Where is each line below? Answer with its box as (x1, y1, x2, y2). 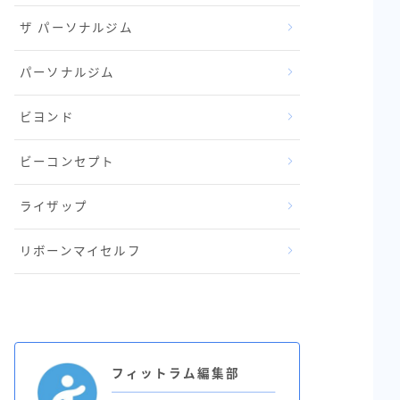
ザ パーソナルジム (20, 21, 133, 35)
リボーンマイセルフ (20, 244, 141, 258)
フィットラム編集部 (112, 366, 240, 380)
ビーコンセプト (20, 154, 115, 169)
